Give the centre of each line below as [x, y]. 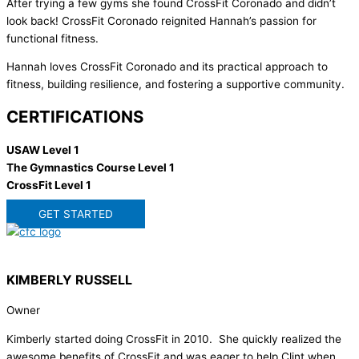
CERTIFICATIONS [75, 117]
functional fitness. [52, 38]
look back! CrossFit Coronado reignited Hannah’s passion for [161, 20]
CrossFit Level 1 [49, 186]
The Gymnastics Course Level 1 [91, 168]
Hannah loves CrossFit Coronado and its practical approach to [167, 67]
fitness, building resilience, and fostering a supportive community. [175, 85]
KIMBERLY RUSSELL [69, 279]
